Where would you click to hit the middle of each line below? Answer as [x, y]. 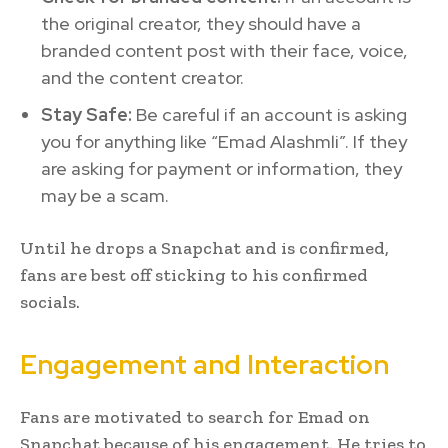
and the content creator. [142, 77]
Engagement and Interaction [204, 364]
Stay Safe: [86, 114]
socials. [50, 301]
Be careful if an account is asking [269, 114]
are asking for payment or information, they [221, 168]
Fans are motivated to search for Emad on [195, 416]
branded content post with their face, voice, [224, 50]
